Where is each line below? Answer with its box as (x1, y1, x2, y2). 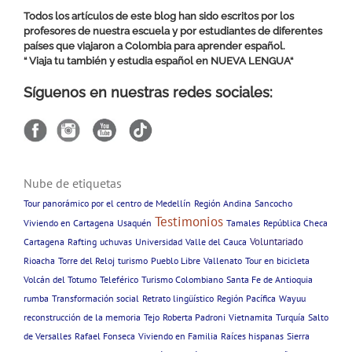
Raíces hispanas (220, 329, 284, 342)
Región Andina (193, 196, 251, 209)
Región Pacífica (216, 291, 276, 304)
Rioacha (23, 254, 55, 266)
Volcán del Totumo (23, 273, 97, 285)
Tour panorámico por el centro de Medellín (23, 196, 191, 209)
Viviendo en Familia (137, 329, 218, 342)
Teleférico (99, 273, 138, 285)
